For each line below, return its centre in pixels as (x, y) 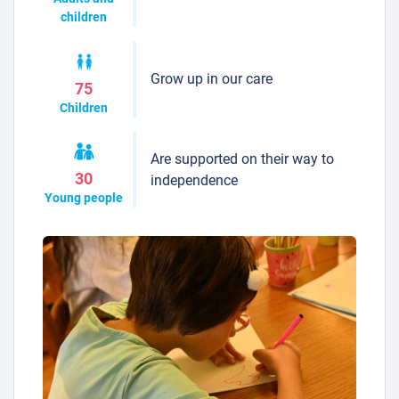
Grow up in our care (211, 79)
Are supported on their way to (242, 159)
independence (194, 180)
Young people (84, 198)
